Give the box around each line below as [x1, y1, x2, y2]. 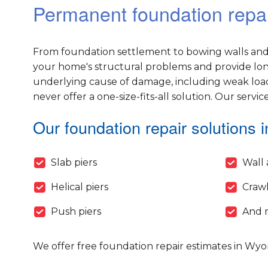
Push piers [50, 206, 101, 218]
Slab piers [50, 157, 97, 169]
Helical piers [50, 181, 108, 193]
